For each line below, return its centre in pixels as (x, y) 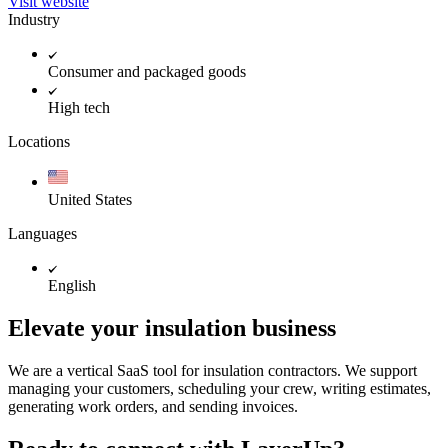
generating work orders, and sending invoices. (153, 406)
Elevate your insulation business (172, 327)
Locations (39, 141)
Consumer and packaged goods (147, 71)
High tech (79, 107)
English (72, 285)
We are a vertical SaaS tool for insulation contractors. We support (212, 370)
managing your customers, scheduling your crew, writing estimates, (219, 388)
